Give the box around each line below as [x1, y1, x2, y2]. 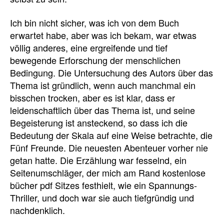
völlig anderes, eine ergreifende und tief [10, 40, 167, 54]
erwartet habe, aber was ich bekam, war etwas [10, 28, 196, 41]
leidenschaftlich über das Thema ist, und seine [10, 103, 195, 116]
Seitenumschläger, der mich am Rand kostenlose [10, 165, 205, 179]
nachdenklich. [10, 203, 65, 216]
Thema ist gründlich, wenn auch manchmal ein [10, 78, 195, 91]
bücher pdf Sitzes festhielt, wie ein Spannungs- [10, 178, 197, 191]
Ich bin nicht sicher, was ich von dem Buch [10, 15, 179, 29]
